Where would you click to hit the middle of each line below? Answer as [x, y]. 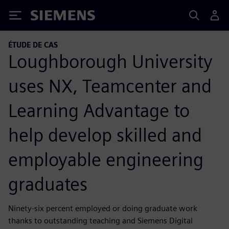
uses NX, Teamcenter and [110, 86]
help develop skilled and [105, 135]
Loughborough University [110, 61]
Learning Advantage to [99, 110]
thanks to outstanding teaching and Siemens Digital [100, 220]
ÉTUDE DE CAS [33, 45]
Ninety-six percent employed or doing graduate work [103, 208]
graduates [48, 184]
